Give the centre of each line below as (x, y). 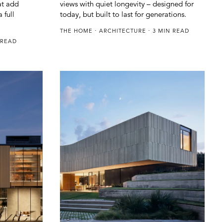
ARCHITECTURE (123, 30)
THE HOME (77, 30)
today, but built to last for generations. (123, 14)
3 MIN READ (170, 30)
